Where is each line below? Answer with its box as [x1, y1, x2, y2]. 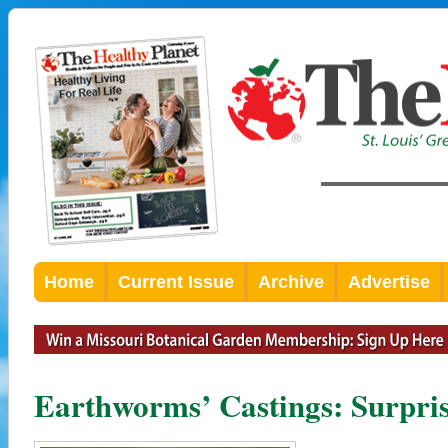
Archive [258, 272, 324, 292]
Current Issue [118, 272, 234, 292]
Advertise [348, 272, 430, 292]
